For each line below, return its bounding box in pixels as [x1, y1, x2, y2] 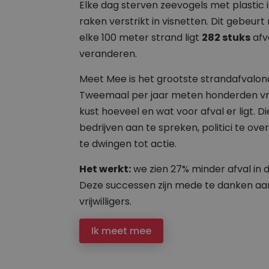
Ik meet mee [91, 224, 151, 238]
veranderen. [79, 47, 137, 61]
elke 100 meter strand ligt [79, 31, 202, 45]
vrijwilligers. [79, 195, 131, 209]
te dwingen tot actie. [79, 137, 177, 151]
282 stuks [202, 31, 250, 45]
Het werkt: [79, 162, 131, 177]
